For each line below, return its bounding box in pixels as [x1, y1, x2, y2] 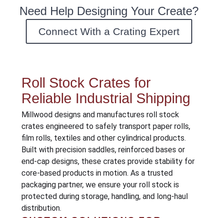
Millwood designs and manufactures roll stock [21, 109, 179, 119]
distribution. [21, 203, 61, 213]
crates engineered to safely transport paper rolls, [21, 121, 190, 131]
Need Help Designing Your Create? [19, 4, 199, 18]
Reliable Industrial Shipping [21, 90, 190, 106]
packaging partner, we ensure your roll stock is [21, 180, 179, 189]
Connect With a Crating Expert [38, 25, 180, 37]
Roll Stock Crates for [21, 74, 151, 91]
